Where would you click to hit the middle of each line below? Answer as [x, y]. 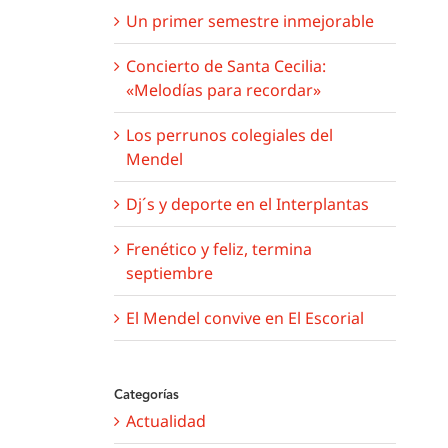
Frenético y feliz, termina [218, 248]
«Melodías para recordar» [223, 89]
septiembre [169, 272]
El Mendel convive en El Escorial [244, 317]
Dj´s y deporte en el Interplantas [247, 203]
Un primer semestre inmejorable [249, 20]
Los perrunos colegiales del [229, 134]
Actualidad [165, 420]
